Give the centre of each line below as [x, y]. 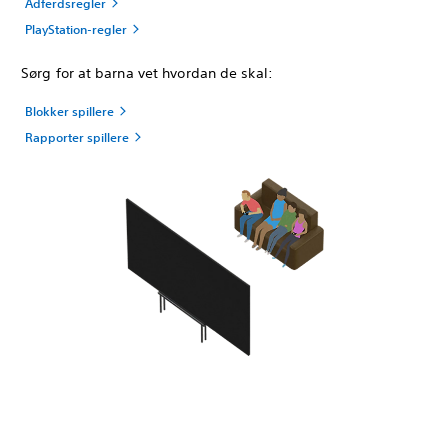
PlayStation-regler [76, 28]
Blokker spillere [69, 110]
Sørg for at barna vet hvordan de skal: [147, 72]
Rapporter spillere [77, 136]
